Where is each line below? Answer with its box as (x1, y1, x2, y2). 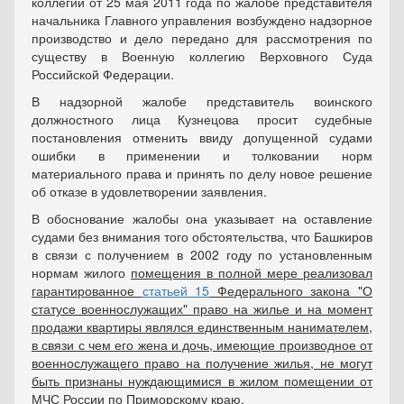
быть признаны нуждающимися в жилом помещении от (32, 372, 372, 390)
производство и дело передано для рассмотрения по (32, 29, 372, 47)
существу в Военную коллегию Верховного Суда (32, 47, 372, 65)
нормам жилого (32, 263, 131, 281)
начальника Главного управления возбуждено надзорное (32, 11, 372, 29)
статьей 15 (142, 281, 210, 299)
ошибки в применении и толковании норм (32, 146, 372, 164)
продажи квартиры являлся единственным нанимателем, (32, 317, 372, 335)
